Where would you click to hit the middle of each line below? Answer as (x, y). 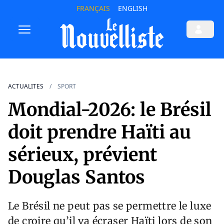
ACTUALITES (26, 86)
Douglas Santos (76, 177)
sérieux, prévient (82, 155)
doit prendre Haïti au (99, 132)
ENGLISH (132, 8)
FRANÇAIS (93, 8)
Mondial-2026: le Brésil (110, 110)
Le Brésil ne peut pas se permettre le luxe (110, 206)
